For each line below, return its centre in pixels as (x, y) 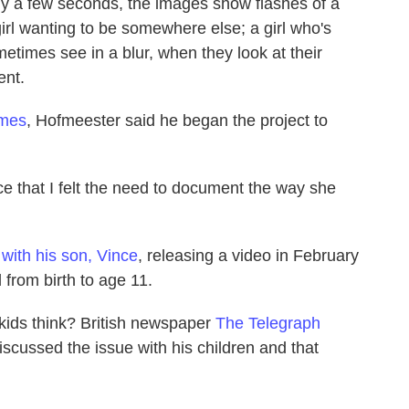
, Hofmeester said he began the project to (177, 120)
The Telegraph (268, 323)
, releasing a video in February (248, 255)
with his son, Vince (70, 255)
